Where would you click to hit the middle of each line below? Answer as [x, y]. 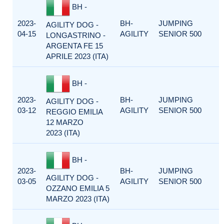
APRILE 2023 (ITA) [77, 56]
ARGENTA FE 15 [74, 46]
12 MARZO [65, 122]
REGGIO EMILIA [74, 112]
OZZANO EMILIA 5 [78, 188]
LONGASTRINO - [76, 35]
